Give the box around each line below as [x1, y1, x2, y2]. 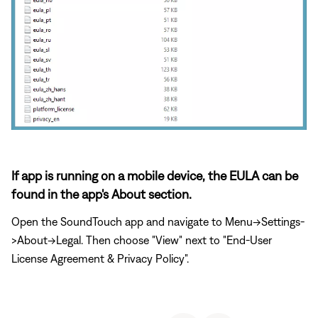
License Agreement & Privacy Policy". [11, 251, 189, 265]
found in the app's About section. [11, 186, 192, 202]
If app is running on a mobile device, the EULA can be [11, 168, 298, 183]
